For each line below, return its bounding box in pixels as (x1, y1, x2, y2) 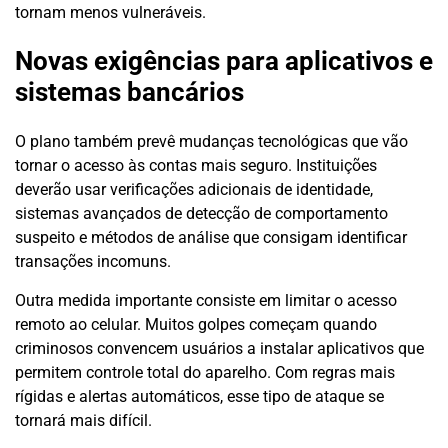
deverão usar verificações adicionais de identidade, (15, 179, 373, 199)
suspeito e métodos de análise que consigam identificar (15, 227, 407, 247)
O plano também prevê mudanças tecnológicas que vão (15, 131, 408, 151)
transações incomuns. (15, 251, 171, 271)
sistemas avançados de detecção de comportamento (15, 203, 388, 223)
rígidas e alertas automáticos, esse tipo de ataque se (15, 386, 384, 406)
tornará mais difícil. (15, 410, 152, 430)
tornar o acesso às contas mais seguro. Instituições (15, 155, 377, 175)
